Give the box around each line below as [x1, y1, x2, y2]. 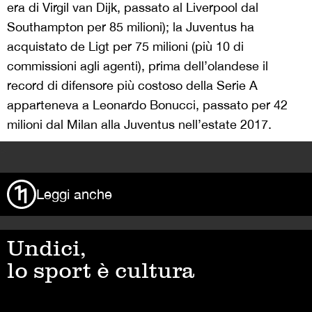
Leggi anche [36, 185, 112, 202]
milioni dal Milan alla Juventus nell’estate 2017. [7, 116, 272, 132]
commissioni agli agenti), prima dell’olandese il [7, 58, 268, 73]
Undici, [7, 234, 86, 261]
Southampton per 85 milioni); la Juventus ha [7, 19, 254, 34]
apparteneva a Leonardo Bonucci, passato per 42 [7, 97, 288, 112]
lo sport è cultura [7, 256, 194, 283]
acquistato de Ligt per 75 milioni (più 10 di [7, 38, 244, 54]
